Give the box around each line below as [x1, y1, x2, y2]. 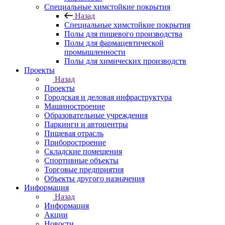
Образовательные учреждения [44, 111, 148, 120]
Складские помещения [44, 147, 122, 156]
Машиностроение [44, 102, 105, 110]
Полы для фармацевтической [64, 39, 164, 47]
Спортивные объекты [44, 156, 119, 165]
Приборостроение [44, 138, 106, 147]
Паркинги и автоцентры [44, 120, 128, 129]
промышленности [64, 48, 126, 56]
